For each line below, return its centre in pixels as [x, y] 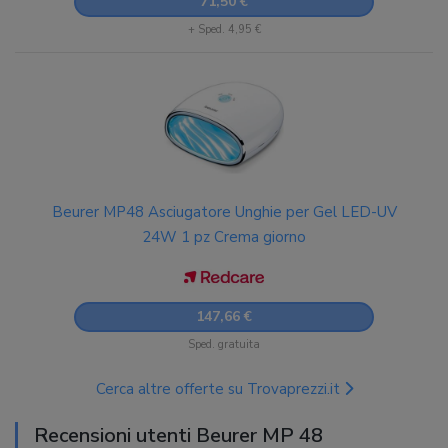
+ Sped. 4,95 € [224, 29]
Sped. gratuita [224, 344]
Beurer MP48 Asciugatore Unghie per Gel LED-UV [224, 212]
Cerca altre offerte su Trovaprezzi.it [219, 389]
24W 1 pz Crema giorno [224, 237]
